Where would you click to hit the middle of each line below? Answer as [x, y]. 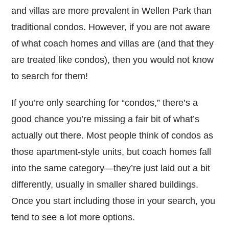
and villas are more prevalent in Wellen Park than [112, 11]
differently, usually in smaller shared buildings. [105, 185]
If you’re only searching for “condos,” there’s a [105, 103]
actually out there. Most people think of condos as [112, 136]
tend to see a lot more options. [73, 217]
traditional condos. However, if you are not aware [111, 27]
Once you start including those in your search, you [113, 201]
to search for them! [54, 76]
